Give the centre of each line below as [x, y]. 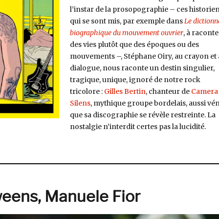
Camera [204, 91]
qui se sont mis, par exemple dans [127, 21]
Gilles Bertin [125, 91]
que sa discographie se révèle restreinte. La [142, 115]
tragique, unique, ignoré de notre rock [135, 80]
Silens [80, 103]
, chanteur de [168, 91]
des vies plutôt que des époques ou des [134, 44]
